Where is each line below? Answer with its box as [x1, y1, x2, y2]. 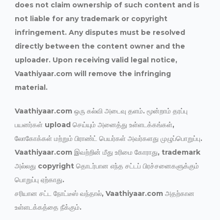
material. [15, 83, 48, 92]
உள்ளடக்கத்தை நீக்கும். [15, 203, 82, 212]
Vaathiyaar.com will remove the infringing [15, 69, 171, 78]
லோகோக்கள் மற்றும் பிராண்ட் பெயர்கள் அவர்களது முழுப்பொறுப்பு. [15, 134, 202, 143]
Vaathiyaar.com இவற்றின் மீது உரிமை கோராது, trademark [15, 148, 200, 157]
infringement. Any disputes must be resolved [15, 28, 185, 37]
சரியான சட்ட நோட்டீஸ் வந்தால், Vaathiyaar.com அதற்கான [15, 189, 194, 198]
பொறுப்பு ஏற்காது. [15, 175, 64, 184]
